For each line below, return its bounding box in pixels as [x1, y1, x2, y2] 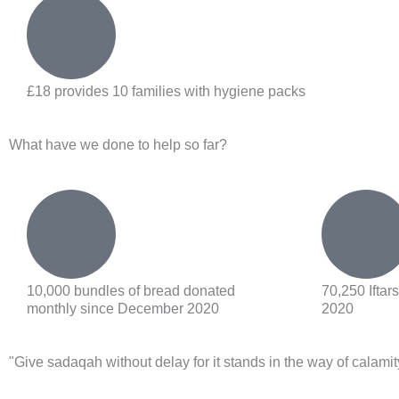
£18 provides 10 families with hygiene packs [27, 84, 305, 100]
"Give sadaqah [9, 354, 102, 370]
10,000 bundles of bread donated [27, 283, 235, 299]
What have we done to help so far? [9, 137, 227, 153]
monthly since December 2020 [27, 301, 219, 317]
